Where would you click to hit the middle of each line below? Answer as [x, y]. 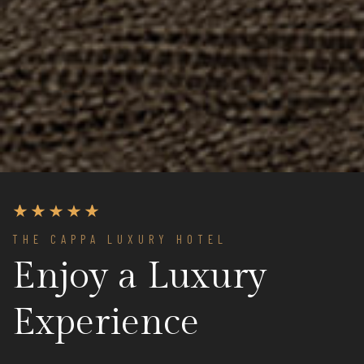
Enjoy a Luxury [139, 276]
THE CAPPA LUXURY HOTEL [120, 238]
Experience [106, 322]
